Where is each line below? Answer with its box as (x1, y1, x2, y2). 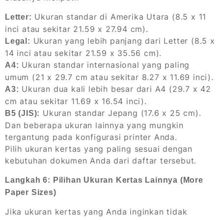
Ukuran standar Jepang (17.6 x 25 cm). (40, 108, 201, 118)
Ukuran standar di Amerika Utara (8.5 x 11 (31, 12, 207, 22)
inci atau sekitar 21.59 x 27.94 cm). (5, 24, 148, 34)
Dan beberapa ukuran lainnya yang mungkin (5, 120, 184, 131)
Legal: (5, 37, 30, 46)
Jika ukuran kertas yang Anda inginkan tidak (5, 207, 188, 217)
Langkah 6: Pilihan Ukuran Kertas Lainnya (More (5, 176, 203, 185)
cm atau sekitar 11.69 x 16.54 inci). (5, 96, 147, 107)
